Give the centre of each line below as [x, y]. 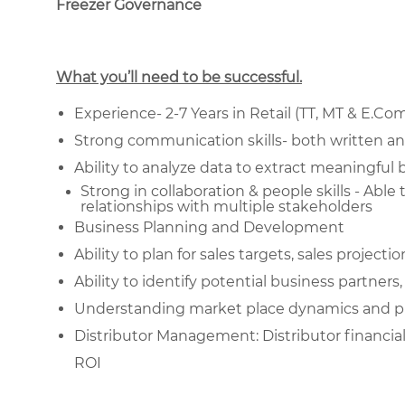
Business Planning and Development [209, 227]
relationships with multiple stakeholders [227, 206]
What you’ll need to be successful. [179, 77]
